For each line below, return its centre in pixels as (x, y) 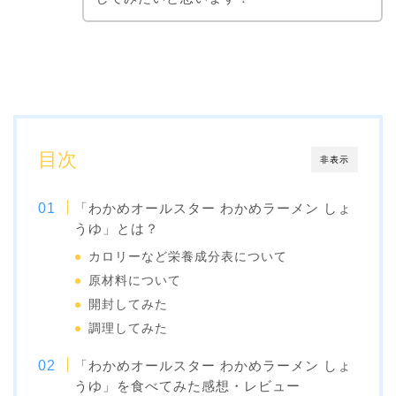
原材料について (135, 280)
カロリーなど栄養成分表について (188, 256)
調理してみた (129, 328)
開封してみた (129, 304)
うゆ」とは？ (117, 228)
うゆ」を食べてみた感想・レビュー (188, 385)
